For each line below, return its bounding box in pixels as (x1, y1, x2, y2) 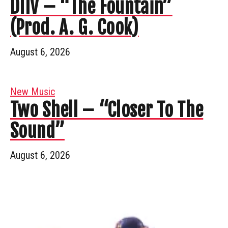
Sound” (10, 119, 65, 142)
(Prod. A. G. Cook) (10, 16, 139, 39)
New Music (10, 85, 55, 98)
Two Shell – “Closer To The (10, 98, 204, 122)
